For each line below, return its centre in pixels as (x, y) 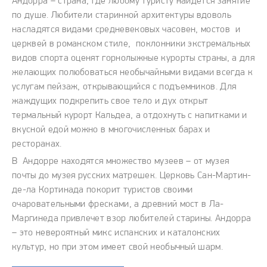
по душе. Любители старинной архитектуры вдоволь (122, 16)
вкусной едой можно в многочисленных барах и (111, 130)
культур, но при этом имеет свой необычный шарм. (119, 248)
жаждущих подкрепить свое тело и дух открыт (110, 102)
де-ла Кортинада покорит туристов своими (103, 190)
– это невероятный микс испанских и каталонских (116, 233)
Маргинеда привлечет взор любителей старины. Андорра (132, 219)
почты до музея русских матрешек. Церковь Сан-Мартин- (132, 176)
